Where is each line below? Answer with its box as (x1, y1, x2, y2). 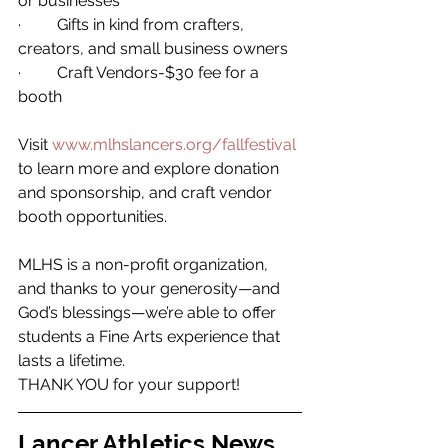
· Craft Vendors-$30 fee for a (18, 62, 263, 82)
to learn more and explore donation (18, 158, 283, 178)
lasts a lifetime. (18, 350, 129, 370)
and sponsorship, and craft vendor (18, 182, 276, 202)
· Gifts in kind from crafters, (18, 14, 248, 34)
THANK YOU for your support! (18, 374, 244, 394)
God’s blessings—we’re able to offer (18, 302, 280, 322)
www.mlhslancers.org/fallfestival (52, 134, 296, 154)
